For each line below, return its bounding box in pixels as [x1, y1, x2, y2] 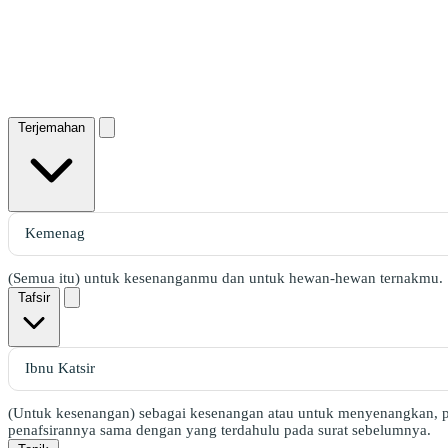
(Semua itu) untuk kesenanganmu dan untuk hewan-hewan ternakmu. [8, 269, 443, 286]
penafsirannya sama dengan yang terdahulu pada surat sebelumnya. [8, 421, 431, 438]
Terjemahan [18, 119, 85, 135]
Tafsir [18, 289, 50, 305]
